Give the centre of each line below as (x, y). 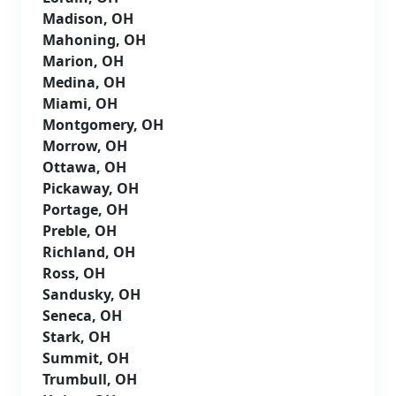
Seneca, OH (82, 315)
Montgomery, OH (103, 124)
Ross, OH (74, 273)
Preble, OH (80, 230)
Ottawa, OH (84, 167)
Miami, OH (80, 103)
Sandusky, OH (91, 294)
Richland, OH (89, 251)
